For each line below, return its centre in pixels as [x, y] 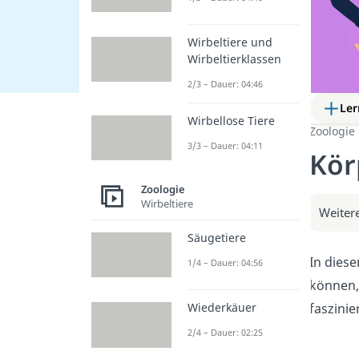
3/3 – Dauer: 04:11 [225, 145]
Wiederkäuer [222, 308]
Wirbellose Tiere [231, 120]
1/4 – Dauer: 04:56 [225, 263]
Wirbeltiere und [230, 42]
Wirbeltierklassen [234, 58]
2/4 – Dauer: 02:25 [225, 333]
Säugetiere [216, 238]
